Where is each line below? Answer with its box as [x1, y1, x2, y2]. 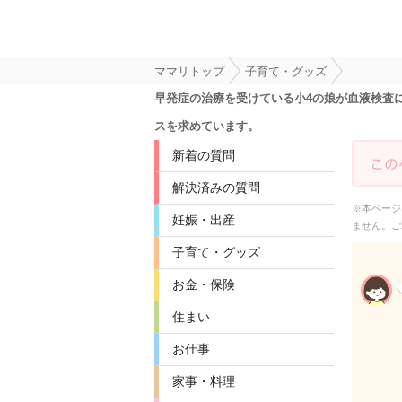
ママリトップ [154, 65, 224, 78]
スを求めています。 [154, 119, 259, 133]
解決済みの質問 [172, 180, 260, 195]
